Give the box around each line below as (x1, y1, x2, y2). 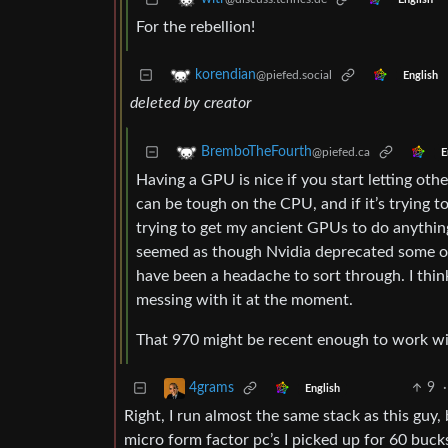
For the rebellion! (136, 19, 255, 36)
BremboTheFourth (201, 145, 312, 160)
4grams (189, 381, 234, 396)
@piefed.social (256, 69, 332, 82)
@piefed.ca (312, 146, 370, 159)
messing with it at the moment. (136, 292, 353, 309)
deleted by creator (130, 95, 251, 112)
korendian (195, 68, 256, 83)
